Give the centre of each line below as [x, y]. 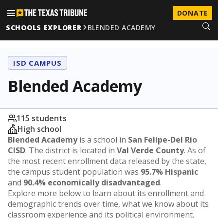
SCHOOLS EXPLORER [44, 27]
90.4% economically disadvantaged [92, 182]
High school [39, 129]
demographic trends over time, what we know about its [108, 204]
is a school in [103, 140]
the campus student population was [74, 172]
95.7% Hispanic [169, 172]
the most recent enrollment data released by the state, [107, 161]
